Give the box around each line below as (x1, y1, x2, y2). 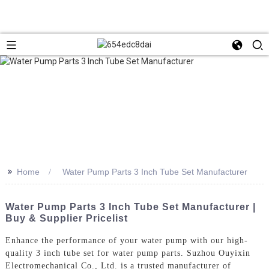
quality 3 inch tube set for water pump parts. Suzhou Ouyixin (5, 248, 250, 258)
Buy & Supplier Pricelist (5, 213, 128, 223)
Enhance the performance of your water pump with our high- (5, 235, 248, 245)
